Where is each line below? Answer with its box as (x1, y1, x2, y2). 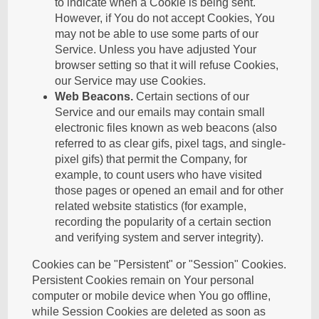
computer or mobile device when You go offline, (32, 290, 271, 302)
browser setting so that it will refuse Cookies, (55, 59, 279, 71)
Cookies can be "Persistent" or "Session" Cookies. (32, 258, 287, 271)
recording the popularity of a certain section (55, 216, 272, 228)
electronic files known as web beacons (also (55, 122, 278, 134)
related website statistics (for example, (55, 200, 247, 212)
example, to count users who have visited (55, 169, 263, 181)
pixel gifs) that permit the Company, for (55, 153, 248, 165)
